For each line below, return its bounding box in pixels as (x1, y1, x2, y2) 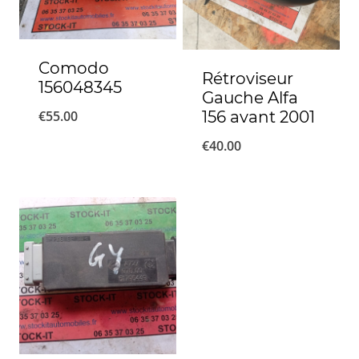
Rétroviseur (202, 68, 293, 88)
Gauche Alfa (202, 87, 298, 107)
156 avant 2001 (202, 107, 315, 127)
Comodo (38, 58, 109, 79)
